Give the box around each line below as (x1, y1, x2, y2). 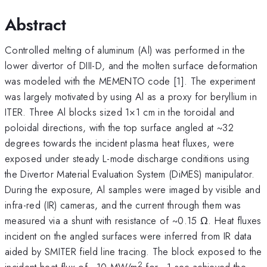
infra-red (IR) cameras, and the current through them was (5, 197, 241, 212)
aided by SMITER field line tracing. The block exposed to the (5, 244, 262, 259)
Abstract (5, 12, 66, 37)
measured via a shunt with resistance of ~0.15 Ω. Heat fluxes (5, 213, 262, 228)
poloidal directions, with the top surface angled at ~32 (5, 120, 234, 135)
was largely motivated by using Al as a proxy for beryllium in (5, 89, 257, 104)
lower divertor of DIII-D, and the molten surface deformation (5, 58, 258, 73)
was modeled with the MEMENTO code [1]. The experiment (5, 73, 256, 88)
